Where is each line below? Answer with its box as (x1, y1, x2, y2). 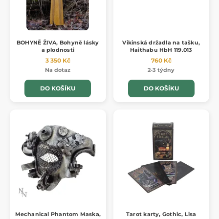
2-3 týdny (148, 66, 175, 74)
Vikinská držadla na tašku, (122, 39, 200, 46)
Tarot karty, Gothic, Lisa (126, 210, 197, 218)
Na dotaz (45, 66, 71, 74)
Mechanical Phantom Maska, (15, 210, 101, 218)
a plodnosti (41, 46, 74, 54)
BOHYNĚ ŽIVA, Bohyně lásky (17, 39, 99, 46)
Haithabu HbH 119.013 (130, 46, 193, 54)
